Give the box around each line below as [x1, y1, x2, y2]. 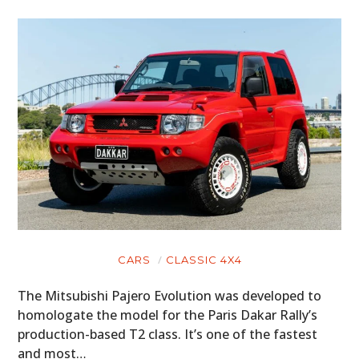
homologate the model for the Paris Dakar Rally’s [18, 306, 318, 325]
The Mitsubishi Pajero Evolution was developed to [18, 287, 322, 305]
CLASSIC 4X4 [165, 253, 242, 267]
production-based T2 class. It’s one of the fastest [18, 325, 318, 344]
